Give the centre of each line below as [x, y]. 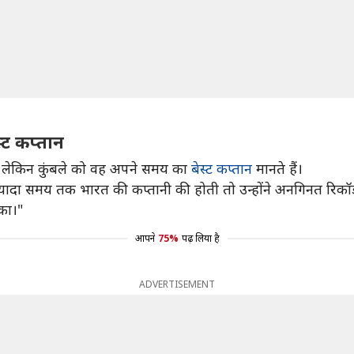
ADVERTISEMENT [177, 284]
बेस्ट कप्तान [222, 168]
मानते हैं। [277, 168]
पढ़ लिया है [200, 238]
